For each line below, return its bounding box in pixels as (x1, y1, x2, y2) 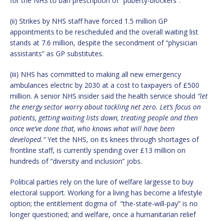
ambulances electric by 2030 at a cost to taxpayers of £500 (10, 80, 199, 90)
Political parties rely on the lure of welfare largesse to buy (10, 177, 193, 186)
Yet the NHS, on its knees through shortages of (47, 134, 199, 144)
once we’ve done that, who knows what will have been (10, 123, 175, 133)
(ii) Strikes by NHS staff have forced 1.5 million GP (10, 16, 168, 26)
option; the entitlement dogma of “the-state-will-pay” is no (10, 198, 198, 208)
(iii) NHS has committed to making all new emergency (10, 69, 181, 79)
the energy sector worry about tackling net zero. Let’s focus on (10, 102, 201, 111)
